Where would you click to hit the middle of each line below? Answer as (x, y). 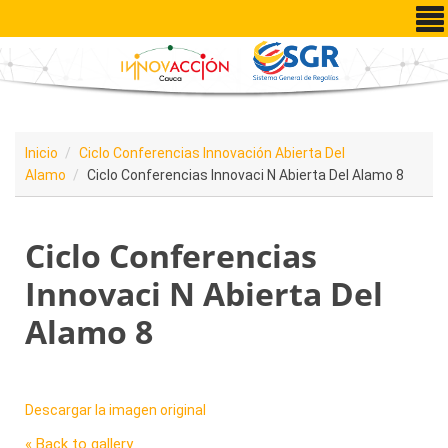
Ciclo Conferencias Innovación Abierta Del (212, 153)
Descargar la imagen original (115, 410)
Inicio (41, 153)
